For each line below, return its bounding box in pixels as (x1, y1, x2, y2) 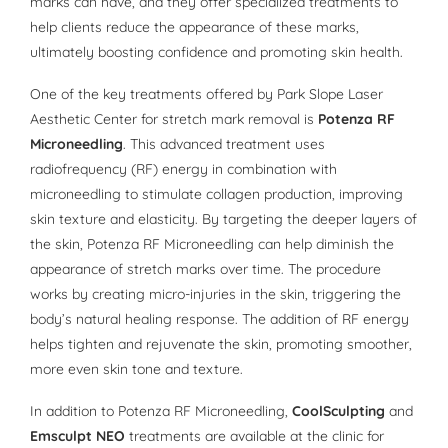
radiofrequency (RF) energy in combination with (30, 160, 337, 179)
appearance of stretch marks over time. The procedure (30, 260, 381, 279)
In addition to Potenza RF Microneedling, (30, 402, 292, 421)
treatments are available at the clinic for (125, 427, 384, 446)
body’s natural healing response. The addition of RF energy (30, 310, 409, 329)
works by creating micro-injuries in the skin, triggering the (30, 285, 401, 304)
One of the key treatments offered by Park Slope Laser (30, 85, 383, 104)
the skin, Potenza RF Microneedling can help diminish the (30, 235, 394, 254)
